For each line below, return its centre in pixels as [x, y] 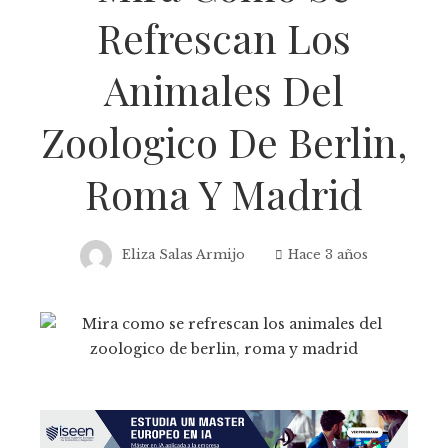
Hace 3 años [328, 254]
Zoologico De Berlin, [224, 141]
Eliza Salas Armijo [183, 254]
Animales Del [224, 89]
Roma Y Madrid [224, 193]
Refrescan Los [224, 37]
